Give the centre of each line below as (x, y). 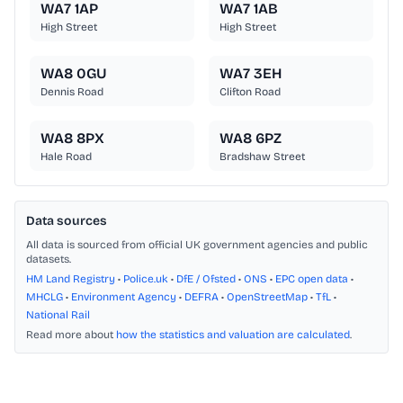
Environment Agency (124, 297)
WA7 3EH (251, 74)
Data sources (67, 221)
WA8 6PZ (251, 139)
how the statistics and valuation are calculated (233, 335)
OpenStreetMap (267, 297)
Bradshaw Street (262, 157)
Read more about (71, 335)
